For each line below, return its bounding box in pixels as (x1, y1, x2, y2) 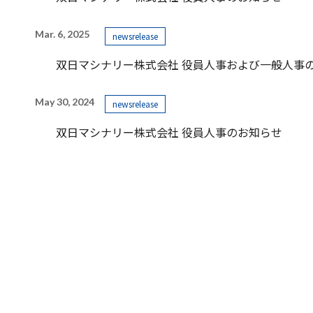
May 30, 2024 (35, 95, 94, 108)
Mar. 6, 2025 (35, 27, 89, 40)
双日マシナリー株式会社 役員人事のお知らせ (56, 123, 282, 140)
